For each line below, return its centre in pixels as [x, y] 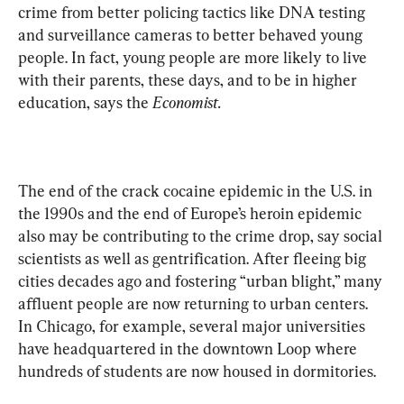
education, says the [85, 102]
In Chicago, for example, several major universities [193, 326]
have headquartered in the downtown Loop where [189, 348]
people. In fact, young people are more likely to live [194, 57]
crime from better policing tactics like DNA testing [193, 12]
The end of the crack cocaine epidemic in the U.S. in [197, 190]
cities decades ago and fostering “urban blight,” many [202, 280]
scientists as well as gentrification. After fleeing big [194, 258]
